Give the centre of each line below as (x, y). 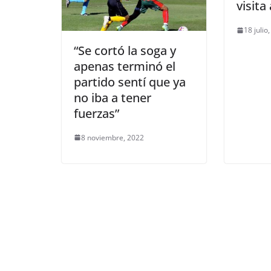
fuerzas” (96, 113)
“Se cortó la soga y (125, 50)
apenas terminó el (125, 66)
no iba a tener (113, 97)
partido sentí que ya (130, 82)
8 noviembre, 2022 (113, 137)
